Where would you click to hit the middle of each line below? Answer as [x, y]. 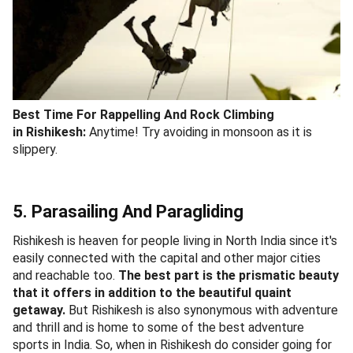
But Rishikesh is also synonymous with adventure [202, 310]
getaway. [39, 310]
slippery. [37, 150]
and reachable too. [65, 276]
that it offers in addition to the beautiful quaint [152, 293]
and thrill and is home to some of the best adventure [158, 328]
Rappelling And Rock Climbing [187, 115]
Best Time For [56, 115]
